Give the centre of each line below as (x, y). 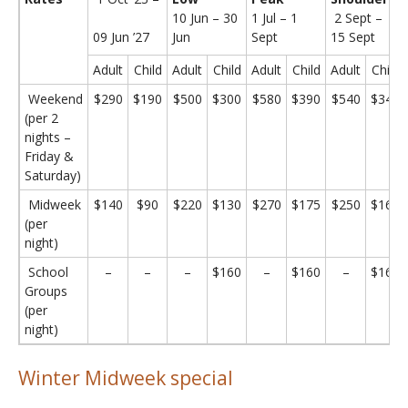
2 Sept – (357, 17)
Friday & (49, 156)
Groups (46, 291)
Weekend (54, 98)
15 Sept (353, 36)
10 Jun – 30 (205, 17)
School (46, 271)
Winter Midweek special (126, 377)
